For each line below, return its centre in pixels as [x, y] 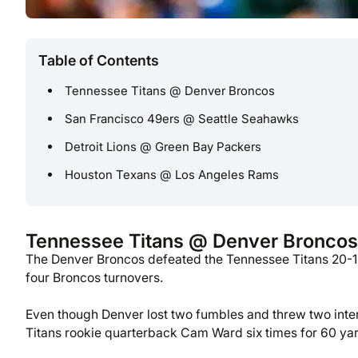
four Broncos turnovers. [94, 277]
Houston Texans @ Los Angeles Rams [172, 175]
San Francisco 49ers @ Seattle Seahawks [182, 119]
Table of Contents [99, 61]
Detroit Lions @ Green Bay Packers [163, 147]
